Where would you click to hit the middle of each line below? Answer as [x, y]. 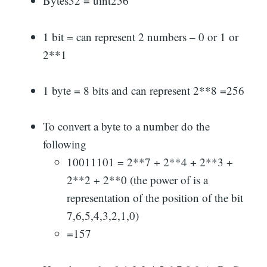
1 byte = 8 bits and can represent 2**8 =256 [144, 90]
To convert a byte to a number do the [126, 126]
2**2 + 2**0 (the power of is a [137, 180]
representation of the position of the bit [155, 198]
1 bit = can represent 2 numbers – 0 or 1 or [141, 36]
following [65, 144]
